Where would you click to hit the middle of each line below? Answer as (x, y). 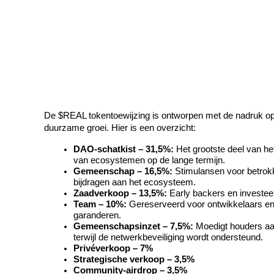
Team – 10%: (100, 205)
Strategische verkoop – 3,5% (134, 260)
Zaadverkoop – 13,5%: (120, 194)
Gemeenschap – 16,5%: (123, 172)
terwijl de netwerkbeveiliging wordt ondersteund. (168, 238)
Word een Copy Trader (74, 9)
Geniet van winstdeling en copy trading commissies (128, 30)
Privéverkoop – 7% (113, 249)
